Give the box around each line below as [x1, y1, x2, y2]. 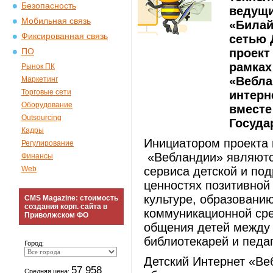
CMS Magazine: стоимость [24, 194, 118, 202]
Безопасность [21, 1, 76, 10]
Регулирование [21, 139, 74, 147]
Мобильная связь [21, 16, 91, 26]
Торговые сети [21, 88, 71, 96]
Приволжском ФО [24, 211, 88, 219]
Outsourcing [21, 113, 62, 122]
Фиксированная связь [21, 32, 108, 41]
